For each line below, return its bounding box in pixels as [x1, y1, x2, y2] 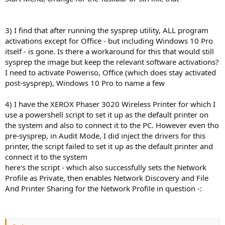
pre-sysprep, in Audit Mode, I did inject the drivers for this [5, 130, 205, 141]
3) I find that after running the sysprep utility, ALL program [5, 25, 208, 35]
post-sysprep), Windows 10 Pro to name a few [5, 77, 165, 88]
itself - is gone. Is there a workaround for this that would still [5, 46, 214, 56]
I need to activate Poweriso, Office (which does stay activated [5, 67, 216, 77]
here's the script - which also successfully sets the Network [5, 162, 206, 172]
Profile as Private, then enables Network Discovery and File [5, 172, 208, 183]
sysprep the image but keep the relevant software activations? [5, 56, 219, 67]
